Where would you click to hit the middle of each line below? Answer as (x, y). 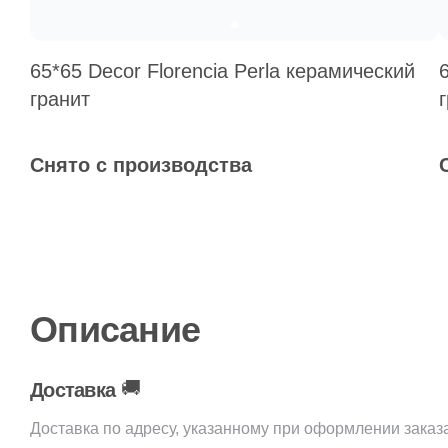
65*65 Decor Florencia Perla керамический (222, 71)
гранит (60, 99)
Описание (115, 329)
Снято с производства (141, 165)
